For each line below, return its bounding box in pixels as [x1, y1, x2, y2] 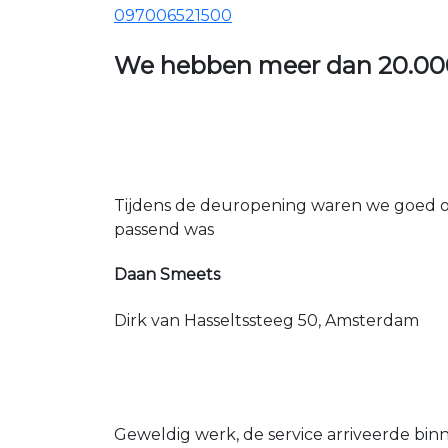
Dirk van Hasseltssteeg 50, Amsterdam [114, 310, 419, 330]
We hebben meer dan [114, 51, 378, 81]
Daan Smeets [114, 265, 220, 285]
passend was [114, 220, 214, 240]
